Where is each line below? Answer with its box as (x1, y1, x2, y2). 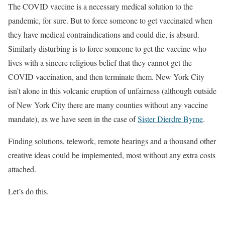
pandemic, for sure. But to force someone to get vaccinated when (8, 15, 212, 26)
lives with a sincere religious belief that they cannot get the (8, 57, 192, 68)
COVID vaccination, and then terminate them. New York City (8, 71, 204, 82)
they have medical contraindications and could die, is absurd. (8, 29, 199, 40)
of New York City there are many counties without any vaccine (8, 99, 208, 110)
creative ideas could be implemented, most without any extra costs (8, 149, 215, 160)
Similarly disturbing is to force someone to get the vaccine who (8, 43, 206, 54)
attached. (8, 163, 36, 174)
